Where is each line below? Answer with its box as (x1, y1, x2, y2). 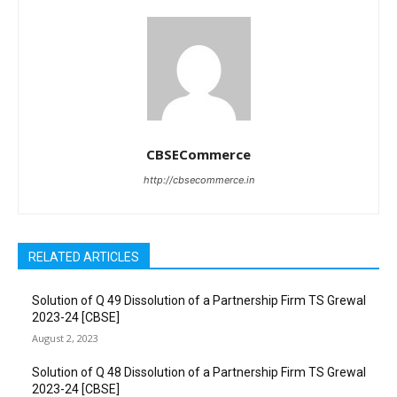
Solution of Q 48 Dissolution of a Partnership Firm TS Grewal (32, 364, 366, 379)
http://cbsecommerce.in (143, 173, 254, 186)
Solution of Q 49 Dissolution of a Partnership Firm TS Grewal (32, 292, 366, 307)
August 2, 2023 (32, 331, 98, 345)
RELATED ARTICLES (28, 249, 139, 264)
